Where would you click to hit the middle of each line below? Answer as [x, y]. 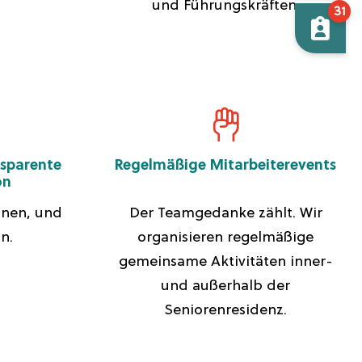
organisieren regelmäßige [226, 238]
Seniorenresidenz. [226, 311]
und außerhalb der [226, 286]
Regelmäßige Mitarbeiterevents [226, 166]
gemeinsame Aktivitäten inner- [225, 262]
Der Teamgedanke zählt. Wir [225, 214]
